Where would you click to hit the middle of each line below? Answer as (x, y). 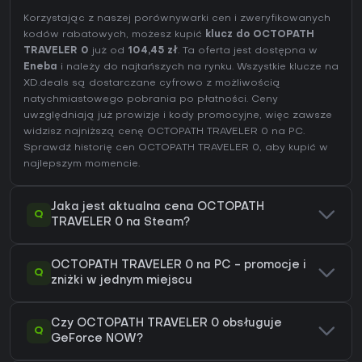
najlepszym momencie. (82, 164)
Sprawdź (49, 148)
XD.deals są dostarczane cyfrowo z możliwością (152, 84)
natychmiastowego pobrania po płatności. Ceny (151, 100)
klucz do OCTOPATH (260, 35)
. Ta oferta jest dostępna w (248, 51)
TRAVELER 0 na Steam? (120, 223)
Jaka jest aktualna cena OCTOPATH (158, 208)
